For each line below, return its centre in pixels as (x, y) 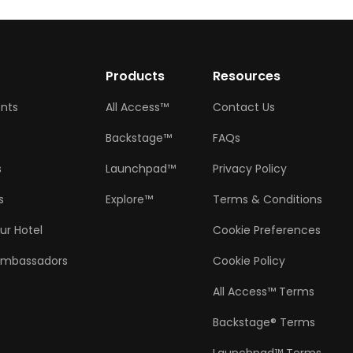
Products (135, 76)
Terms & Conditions (268, 199)
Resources (247, 76)
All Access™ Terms (264, 292)
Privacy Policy (250, 169)
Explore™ (129, 199)
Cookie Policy (249, 261)
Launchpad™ (140, 169)
